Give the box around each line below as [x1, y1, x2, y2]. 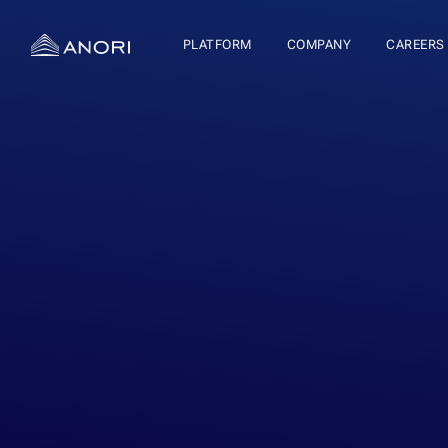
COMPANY [286, 37, 351, 52]
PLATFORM [182, 37, 252, 52]
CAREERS [386, 37, 445, 52]
